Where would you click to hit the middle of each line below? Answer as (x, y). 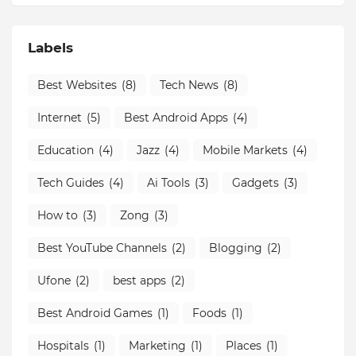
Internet (60, 117)
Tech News (189, 85)
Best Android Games (95, 313)
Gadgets (255, 182)
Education (66, 150)
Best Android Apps (176, 117)
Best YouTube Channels (102, 248)
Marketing (157, 345)
